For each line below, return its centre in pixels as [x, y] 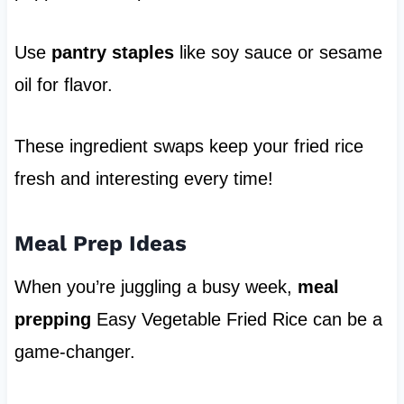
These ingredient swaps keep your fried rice [188, 146]
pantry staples [112, 52]
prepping [52, 319]
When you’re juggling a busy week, [156, 286]
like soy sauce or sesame [278, 52]
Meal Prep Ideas [100, 243]
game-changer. [74, 351]
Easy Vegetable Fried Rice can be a [236, 319]
